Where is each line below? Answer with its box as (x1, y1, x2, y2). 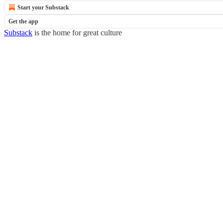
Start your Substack (17, 4, 69, 11)
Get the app (8, 18, 38, 25)
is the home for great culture (32, 28, 122, 37)
